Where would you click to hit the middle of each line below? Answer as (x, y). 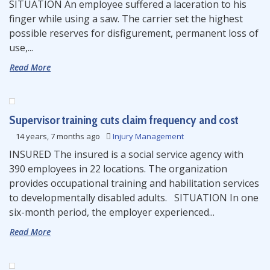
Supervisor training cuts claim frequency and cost (124, 120)
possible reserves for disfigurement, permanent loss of (134, 33)
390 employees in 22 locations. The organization (118, 169)
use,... (21, 48)
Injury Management (148, 136)
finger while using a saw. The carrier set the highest (126, 19)
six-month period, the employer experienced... (112, 212)
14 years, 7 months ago (58, 136)
